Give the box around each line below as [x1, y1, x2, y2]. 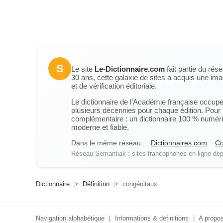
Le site [71, 65, 95, 73]
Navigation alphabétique [36, 215, 105, 222]
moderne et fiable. [71, 123, 129, 131]
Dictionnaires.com [151, 139, 207, 147]
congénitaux [120, 180, 157, 188]
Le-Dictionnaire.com [95, 65, 165, 73]
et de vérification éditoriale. [71, 82, 157, 90]
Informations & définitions [115, 215, 189, 222]
